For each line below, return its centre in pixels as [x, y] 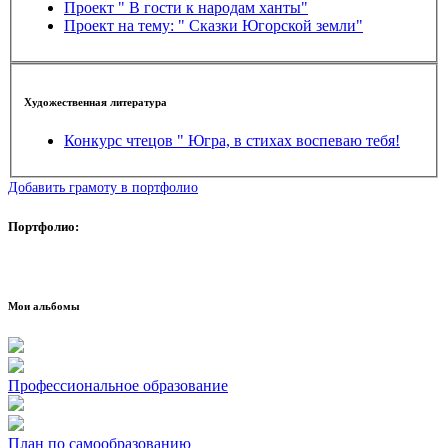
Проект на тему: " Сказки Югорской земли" [213, 25]
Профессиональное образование [118, 385]
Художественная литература [95, 101]
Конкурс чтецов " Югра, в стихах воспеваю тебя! [232, 141]
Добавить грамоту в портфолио [103, 187]
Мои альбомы [44, 305]
